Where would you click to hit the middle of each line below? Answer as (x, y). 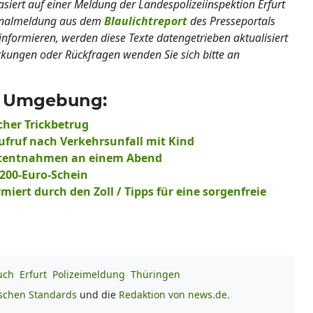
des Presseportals (231, 21)
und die (98, 294)
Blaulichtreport (146, 21)
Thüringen (155, 274)
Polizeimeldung (89, 274)
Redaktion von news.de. (174, 294)
